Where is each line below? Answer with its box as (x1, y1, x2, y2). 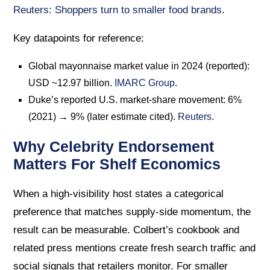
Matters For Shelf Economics (13, 155, 221, 172)
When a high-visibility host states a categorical (13, 188, 224, 200)
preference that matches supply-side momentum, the (13, 206, 251, 218)
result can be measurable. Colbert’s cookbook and (13, 224, 240, 236)
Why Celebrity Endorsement (13, 137, 215, 155)
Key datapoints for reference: (13, 32, 145, 44)
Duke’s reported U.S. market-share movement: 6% (28, 94, 242, 105)
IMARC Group (115, 77, 175, 88)
